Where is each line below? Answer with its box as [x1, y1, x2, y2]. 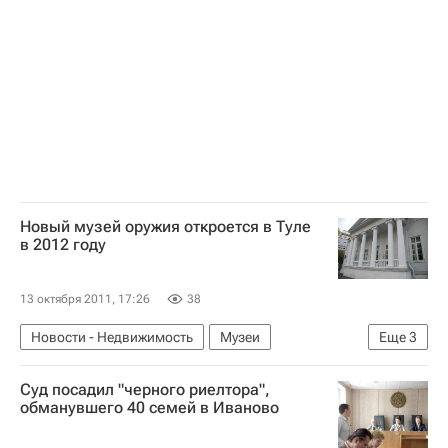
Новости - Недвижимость [31, 328, 193, 345]
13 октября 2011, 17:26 [20, 291, 150, 306]
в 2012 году [20, 235, 106, 255]
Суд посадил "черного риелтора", [20, 379, 270, 399]
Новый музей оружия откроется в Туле [20, 217, 311, 237]
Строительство [31, 359, 127, 376]
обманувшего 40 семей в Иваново [20, 397, 279, 417]
